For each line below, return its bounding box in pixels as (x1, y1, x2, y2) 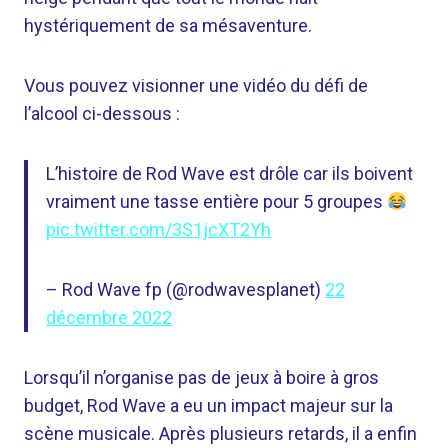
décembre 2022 (46, 307, 172, 328)
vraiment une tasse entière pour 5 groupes (46, 191, 387, 212)
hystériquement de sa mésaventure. (24, 15, 312, 36)
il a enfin (352, 423, 417, 444)
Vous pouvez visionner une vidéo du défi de (24, 75, 368, 96)
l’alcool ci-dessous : (24, 103, 180, 124)
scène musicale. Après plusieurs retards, (24, 423, 352, 444)
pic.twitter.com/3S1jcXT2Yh (46, 219, 271, 240)
